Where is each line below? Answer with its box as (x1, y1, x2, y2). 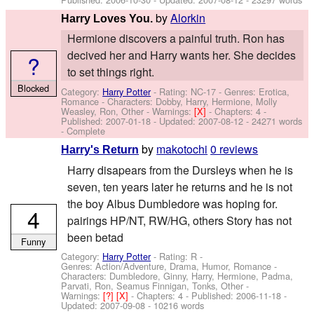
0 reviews (210, 141, 259, 158)
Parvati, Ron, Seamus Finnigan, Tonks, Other (61, 278, 244, 292)
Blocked (18, 81, 50, 95)
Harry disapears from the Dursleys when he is (67, 161, 293, 178)
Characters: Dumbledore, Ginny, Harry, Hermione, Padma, (61, 268, 294, 282)
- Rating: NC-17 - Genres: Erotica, (151, 84, 290, 98)
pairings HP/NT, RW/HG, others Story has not (67, 212, 292, 228)
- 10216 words (145, 298, 205, 312)
